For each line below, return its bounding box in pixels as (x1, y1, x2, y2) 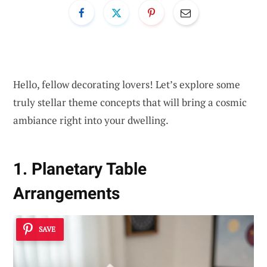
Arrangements (13, 184, 120, 204)
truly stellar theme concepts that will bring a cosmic (13, 95, 247, 109)
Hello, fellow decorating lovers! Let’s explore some (13, 77, 240, 91)
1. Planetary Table (13, 159, 147, 179)
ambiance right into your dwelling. (13, 113, 169, 127)
